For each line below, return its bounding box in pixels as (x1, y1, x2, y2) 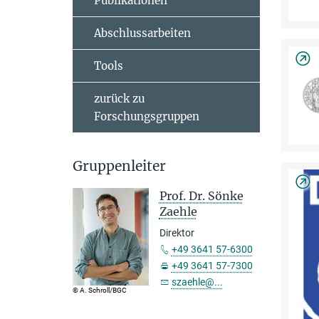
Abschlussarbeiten (94, 26, 191, 40)
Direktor (159, 227, 194, 239)
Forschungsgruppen (94, 110, 199, 123)
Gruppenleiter (73, 157, 166, 174)
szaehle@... (171, 276, 223, 288)
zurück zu (94, 92, 145, 105)
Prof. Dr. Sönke (159, 189, 244, 203)
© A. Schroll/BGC (73, 286, 127, 294)
